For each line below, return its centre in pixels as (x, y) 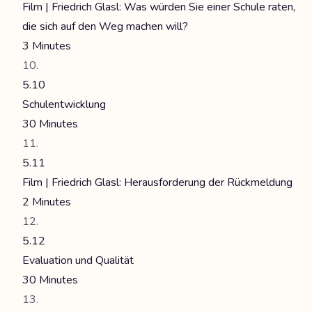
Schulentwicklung (64, 104)
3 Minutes (47, 46)
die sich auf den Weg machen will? (105, 26)
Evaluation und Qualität (78, 260)
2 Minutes (47, 202)
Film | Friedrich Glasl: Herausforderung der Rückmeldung (157, 182)
